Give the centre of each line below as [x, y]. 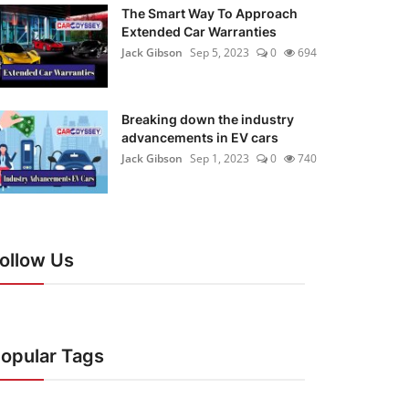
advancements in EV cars [200, 138]
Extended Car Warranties [199, 32]
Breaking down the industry [208, 120]
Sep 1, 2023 [220, 159]
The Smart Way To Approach [210, 14]
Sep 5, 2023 [220, 53]
